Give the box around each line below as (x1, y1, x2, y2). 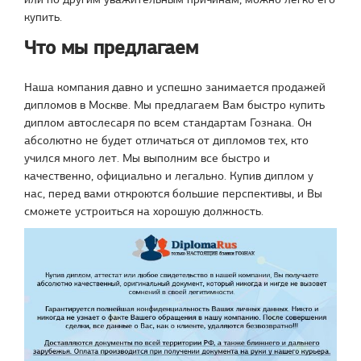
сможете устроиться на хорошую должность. (24, 203, 263, 218)
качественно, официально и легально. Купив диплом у (24, 168, 313, 183)
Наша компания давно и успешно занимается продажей (24, 79, 326, 94)
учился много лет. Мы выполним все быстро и (24, 150, 270, 165)
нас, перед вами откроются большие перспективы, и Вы (24, 185, 322, 201)
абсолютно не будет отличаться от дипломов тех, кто (24, 132, 309, 147)
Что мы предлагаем (24, 35, 198, 60)
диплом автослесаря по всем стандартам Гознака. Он (24, 114, 312, 130)
